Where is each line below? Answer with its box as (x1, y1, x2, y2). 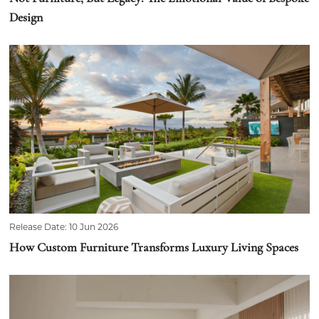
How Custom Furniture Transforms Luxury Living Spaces (9, 241, 299, 256)
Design (9, 11, 43, 26)
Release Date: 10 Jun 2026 (9, 221, 119, 233)
